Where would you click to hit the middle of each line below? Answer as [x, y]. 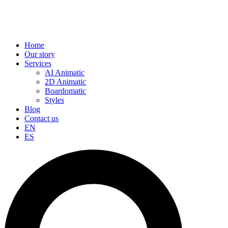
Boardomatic [65, 91]
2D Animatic [65, 81]
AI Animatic [65, 72]
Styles [54, 100]
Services [38, 63]
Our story [40, 54]
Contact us [41, 118]
